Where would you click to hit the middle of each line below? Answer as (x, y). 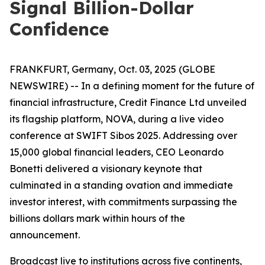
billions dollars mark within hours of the (97, 218)
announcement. (45, 235)
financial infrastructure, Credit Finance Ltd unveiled (128, 102)
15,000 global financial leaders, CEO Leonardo (117, 152)
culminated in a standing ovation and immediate (121, 185)
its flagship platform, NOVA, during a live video (117, 119)
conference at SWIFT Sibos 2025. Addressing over (123, 135)
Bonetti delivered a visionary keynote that (106, 169)
